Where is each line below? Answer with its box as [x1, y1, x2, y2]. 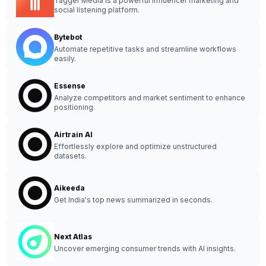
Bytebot [54, 33, 82, 42]
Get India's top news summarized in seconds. [54, 195, 213, 204]
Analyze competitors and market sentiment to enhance [54, 93, 245, 102]
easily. [54, 54, 76, 63]
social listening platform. [54, 5, 140, 14]
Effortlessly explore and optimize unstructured [54, 142, 217, 151]
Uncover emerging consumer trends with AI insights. [54, 244, 236, 253]
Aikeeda [54, 183, 85, 192]
